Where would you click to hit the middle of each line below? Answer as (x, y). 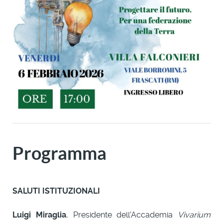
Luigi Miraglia (39, 215)
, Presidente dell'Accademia (122, 215)
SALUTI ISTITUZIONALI (56, 191)
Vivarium (194, 215)
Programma (59, 153)
